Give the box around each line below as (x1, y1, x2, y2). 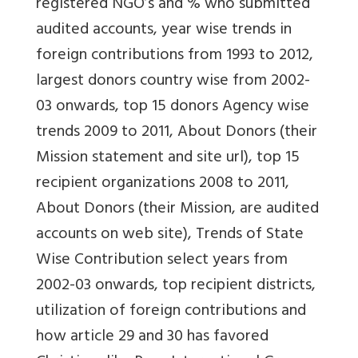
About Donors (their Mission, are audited (36, 194, 319, 225)
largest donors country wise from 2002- (36, 66, 310, 97)
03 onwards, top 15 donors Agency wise (36, 92, 309, 122)
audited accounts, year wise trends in (36, 15, 292, 46)
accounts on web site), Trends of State (36, 220, 304, 250)
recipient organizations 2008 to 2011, (36, 169, 289, 199)
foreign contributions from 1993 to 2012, (36, 41, 313, 71)
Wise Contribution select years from (36, 245, 288, 276)
